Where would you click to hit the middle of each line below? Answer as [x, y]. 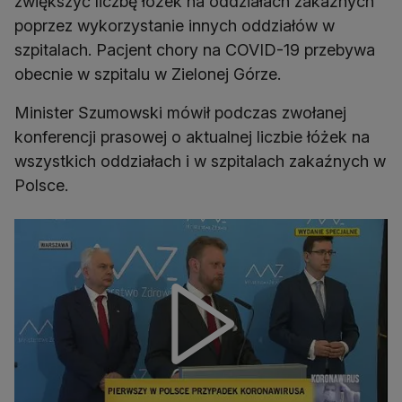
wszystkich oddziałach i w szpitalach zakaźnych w [200, 161]
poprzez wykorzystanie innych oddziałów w [175, 26]
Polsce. [41, 185]
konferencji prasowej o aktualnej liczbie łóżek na [192, 137]
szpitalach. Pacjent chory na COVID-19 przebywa [195, 50]
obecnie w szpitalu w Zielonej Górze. [148, 74]
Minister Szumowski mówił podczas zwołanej [180, 113]
